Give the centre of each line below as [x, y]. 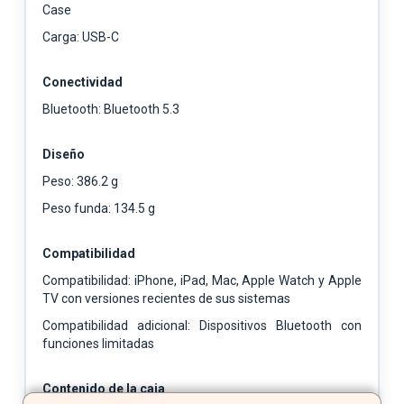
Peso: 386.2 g [80, 181]
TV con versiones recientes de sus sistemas [166, 298]
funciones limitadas [98, 343]
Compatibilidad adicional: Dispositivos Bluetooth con [202, 325]
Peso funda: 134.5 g [99, 208]
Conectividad [83, 82]
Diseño [64, 154]
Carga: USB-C [81, 37]
